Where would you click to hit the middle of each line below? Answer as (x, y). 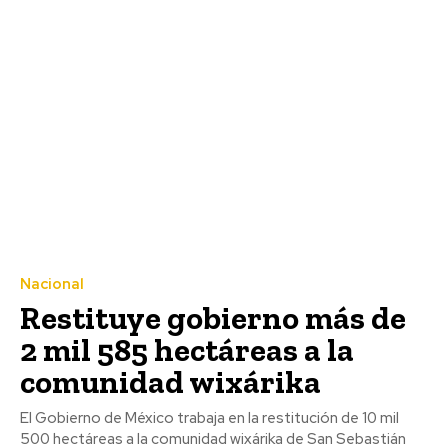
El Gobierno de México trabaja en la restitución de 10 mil (209, 417)
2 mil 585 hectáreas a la (187, 349)
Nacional (52, 283)
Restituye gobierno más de (213, 317)
